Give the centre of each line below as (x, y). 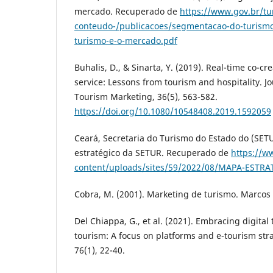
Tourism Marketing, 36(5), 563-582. (146, 97)
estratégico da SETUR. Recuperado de (153, 153)
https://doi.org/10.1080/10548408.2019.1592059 (173, 112)
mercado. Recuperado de (127, 12)
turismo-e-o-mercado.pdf (126, 41)
